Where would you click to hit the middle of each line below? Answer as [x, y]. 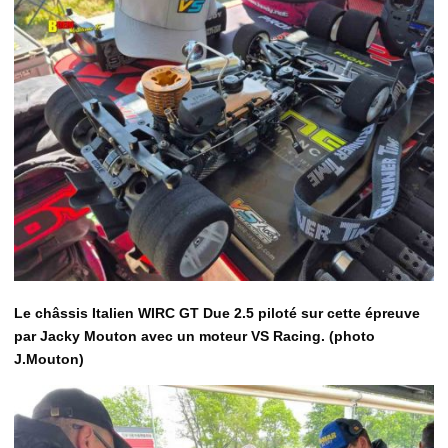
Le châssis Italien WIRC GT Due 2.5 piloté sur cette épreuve [217, 312]
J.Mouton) [49, 358]
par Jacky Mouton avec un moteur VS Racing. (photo [194, 335]
